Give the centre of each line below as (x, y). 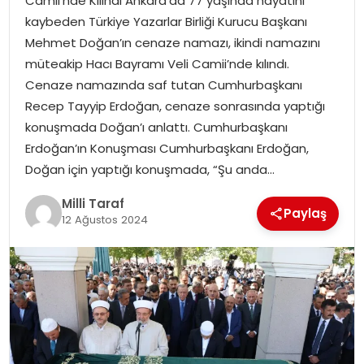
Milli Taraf (93, 204)
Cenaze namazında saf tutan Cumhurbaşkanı (163, 84)
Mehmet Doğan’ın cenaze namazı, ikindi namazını (172, 42)
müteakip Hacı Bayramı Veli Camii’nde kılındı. (157, 63)
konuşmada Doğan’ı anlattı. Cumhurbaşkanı (156, 127)
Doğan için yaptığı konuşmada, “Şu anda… (149, 169)
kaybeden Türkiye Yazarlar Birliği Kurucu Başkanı (166, 21)
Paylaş (305, 213)
